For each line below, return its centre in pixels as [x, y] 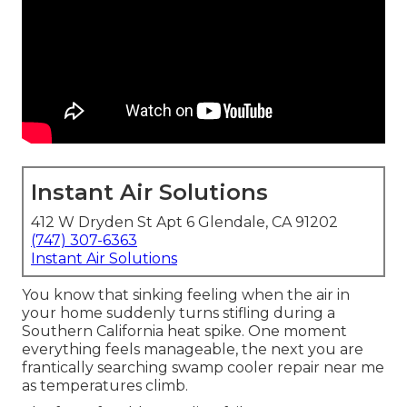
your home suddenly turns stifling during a [179, 313]
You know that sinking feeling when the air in [186, 295]
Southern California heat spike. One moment [184, 332]
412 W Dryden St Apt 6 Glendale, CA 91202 [184, 223]
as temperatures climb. [105, 386]
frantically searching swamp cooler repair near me [203, 368]
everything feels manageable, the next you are [193, 350]
